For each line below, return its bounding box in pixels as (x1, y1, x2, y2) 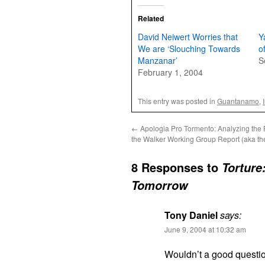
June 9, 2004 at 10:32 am (164, 224, 246, 234)
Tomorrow (131, 177, 188, 193)
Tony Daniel (164, 208, 218, 222)
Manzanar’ (138, 54, 177, 66)
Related (138, 13, 164, 24)
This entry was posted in (138, 96, 217, 106)
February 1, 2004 (138, 66, 203, 78)
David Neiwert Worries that (138, 31, 238, 43)
